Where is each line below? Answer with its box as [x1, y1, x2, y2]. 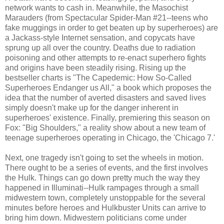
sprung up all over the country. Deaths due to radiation [5, 43, 195, 52]
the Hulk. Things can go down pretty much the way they [5, 173, 200, 182]
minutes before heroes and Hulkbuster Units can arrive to [5, 203, 206, 212]
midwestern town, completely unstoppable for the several [5, 193, 205, 202]
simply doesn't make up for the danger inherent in [5, 103, 178, 112]
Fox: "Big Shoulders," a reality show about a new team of [5, 123, 205, 132]
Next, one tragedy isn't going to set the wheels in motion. [5, 153, 203, 162]
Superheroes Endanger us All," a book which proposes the [5, 83, 211, 92]
